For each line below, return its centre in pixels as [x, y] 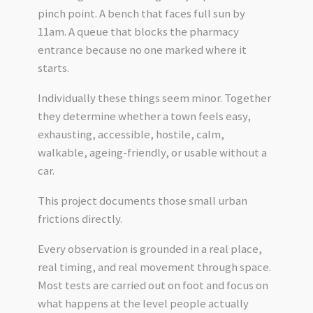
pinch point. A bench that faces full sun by [141, 14]
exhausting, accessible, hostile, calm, [131, 134]
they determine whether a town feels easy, [144, 116]
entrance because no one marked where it [142, 50]
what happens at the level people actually [143, 303]
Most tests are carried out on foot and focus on [153, 285]
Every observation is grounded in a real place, [150, 248]
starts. [53, 68]
